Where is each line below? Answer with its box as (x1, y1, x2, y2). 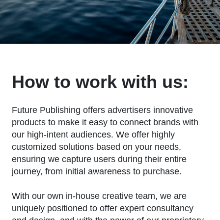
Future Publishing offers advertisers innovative (12, 105, 193, 115)
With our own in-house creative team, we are (12, 191, 187, 201)
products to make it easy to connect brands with (12, 117, 198, 127)
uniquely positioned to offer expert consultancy (12, 203, 193, 213)
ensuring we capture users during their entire (12, 154, 187, 164)
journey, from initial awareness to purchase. (12, 166, 182, 176)
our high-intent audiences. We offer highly (12, 129, 175, 139)
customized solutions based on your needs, (12, 141, 181, 152)
